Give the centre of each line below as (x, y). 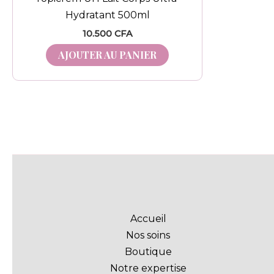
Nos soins (148, 235)
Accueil (148, 218)
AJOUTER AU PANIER (107, 54)
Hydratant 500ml (107, 15)
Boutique (148, 251)
